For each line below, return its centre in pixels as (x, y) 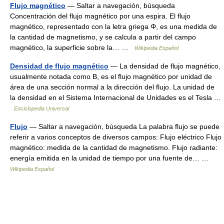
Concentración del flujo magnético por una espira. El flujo (100, 16)
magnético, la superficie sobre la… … (72, 47)
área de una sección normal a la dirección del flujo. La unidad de (112, 87)
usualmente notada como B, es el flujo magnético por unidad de (111, 76)
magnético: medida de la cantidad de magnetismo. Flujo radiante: (114, 147)
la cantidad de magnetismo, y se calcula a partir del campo (103, 37)
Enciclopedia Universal (41, 108)
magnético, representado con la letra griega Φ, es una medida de (113, 26)
